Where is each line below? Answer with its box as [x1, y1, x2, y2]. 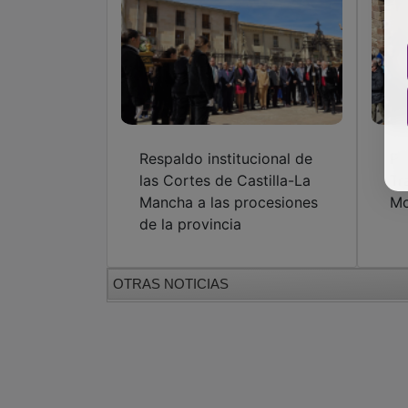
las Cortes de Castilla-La [139, 171, 311, 190]
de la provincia [139, 215, 241, 234]
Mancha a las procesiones [139, 193, 318, 212]
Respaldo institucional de [139, 149, 312, 168]
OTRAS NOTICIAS [113, 276, 229, 292]
